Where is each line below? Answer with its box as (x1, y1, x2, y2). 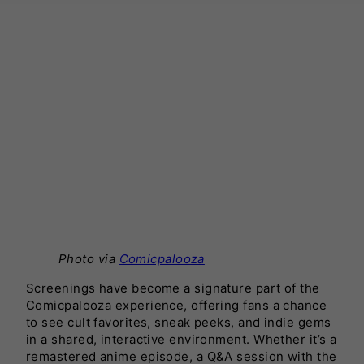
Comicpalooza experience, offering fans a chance (26, 297, 327, 313)
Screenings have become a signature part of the (26, 279, 320, 296)
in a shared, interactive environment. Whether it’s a (26, 331, 337, 347)
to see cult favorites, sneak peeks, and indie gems (26, 314, 331, 330)
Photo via (58, 250, 119, 266)
